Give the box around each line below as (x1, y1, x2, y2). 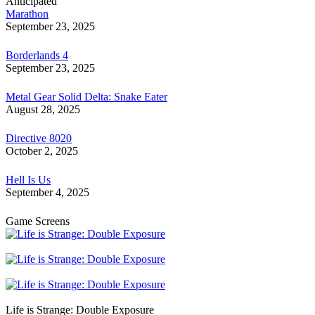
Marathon (6, 7, 49, 20)
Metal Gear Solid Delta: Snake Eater (6, 90, 167, 103)
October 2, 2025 (6, 144, 78, 157)
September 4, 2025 (6, 186, 89, 198)
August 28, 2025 (6, 103, 80, 115)
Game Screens (6, 214, 70, 227)
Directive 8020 (6, 131, 72, 144)
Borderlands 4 (6, 49, 68, 61)
